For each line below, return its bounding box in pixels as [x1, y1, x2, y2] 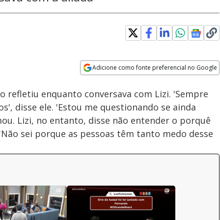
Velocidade [110, 70, 134, 78]
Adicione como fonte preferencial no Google [92, 63, 218, 72]
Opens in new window [80, 76, 161, 86]
